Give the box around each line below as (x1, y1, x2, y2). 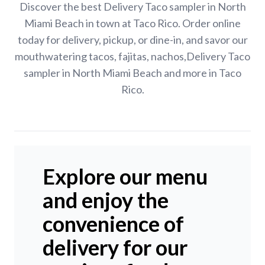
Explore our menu (43, 163, 208, 190)
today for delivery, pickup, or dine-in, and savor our (17, 33, 248, 47)
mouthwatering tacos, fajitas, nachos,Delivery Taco (15, 50, 250, 63)
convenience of (43, 211, 184, 237)
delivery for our (43, 234, 188, 261)
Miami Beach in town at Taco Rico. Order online (24, 17, 241, 30)
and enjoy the (43, 187, 169, 214)
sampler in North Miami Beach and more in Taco (24, 66, 241, 80)
